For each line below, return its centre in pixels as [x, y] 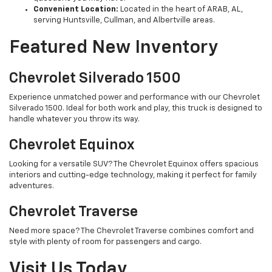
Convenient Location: [76, 10]
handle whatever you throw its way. [74, 120]
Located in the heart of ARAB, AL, [181, 10]
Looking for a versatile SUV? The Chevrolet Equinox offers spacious [134, 165]
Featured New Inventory [114, 48]
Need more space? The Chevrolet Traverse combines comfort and [131, 231]
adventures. [32, 186]
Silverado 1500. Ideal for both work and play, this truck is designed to [136, 109]
